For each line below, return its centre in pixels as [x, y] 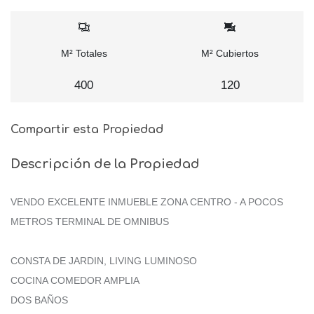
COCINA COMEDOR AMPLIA [75, 280]
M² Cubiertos [230, 53]
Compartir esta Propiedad [87, 129]
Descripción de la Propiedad [105, 164]
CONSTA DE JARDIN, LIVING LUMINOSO [104, 260]
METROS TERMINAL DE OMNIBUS [90, 221]
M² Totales [84, 53]
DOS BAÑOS [39, 300]
